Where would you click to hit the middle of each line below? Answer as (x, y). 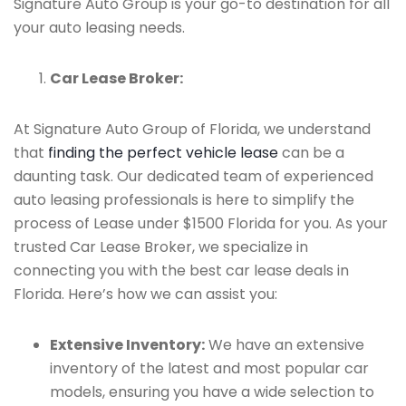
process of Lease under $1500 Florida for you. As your (201, 223)
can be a (311, 153)
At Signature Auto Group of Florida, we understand (192, 129)
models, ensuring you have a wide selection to (212, 392)
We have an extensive (285, 345)
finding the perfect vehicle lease (163, 153)
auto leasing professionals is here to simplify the (184, 200)
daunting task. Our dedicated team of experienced (193, 176)
